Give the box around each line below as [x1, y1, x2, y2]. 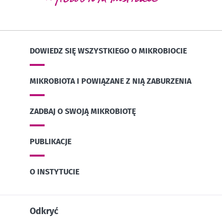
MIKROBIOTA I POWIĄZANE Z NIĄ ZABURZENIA [30, 76, 191, 86]
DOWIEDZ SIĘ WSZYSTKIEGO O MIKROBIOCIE [30, 46, 187, 55]
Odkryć [30, 206, 58, 217]
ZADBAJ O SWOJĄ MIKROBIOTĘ [30, 107, 136, 116]
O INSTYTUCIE [30, 167, 79, 177]
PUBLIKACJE [30, 137, 71, 147]
